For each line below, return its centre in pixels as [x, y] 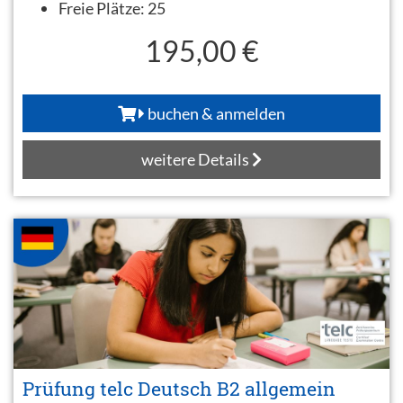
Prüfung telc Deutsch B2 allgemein [179, 388]
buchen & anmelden [215, 113]
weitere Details [197, 159]
